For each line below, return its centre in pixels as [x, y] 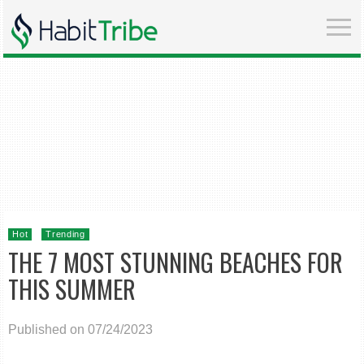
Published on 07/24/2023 [81, 329]
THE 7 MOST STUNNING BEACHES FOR [176, 262]
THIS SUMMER [72, 289]
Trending [65, 234]
